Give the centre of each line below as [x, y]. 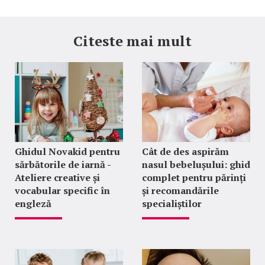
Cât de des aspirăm [185, 151]
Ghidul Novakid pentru [67, 151]
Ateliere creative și [57, 177]
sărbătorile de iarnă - [63, 164]
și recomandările [180, 190]
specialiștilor [172, 203]
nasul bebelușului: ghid [196, 164]
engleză [33, 203]
